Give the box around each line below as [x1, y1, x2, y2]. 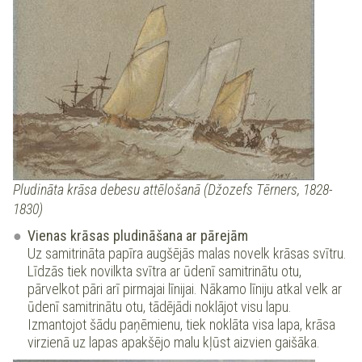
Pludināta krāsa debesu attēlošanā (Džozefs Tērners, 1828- [13, 181, 333, 199]
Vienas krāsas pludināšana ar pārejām [27, 227, 248, 245]
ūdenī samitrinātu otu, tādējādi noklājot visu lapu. [27, 298, 292, 316]
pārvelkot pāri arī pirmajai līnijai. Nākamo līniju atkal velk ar [27, 280, 342, 298]
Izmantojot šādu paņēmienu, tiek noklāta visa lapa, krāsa [27, 316, 335, 334]
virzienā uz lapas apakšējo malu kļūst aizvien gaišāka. [27, 334, 320, 351]
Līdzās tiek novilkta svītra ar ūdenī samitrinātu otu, [27, 263, 301, 280]
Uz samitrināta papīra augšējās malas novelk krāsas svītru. [27, 245, 347, 263]
